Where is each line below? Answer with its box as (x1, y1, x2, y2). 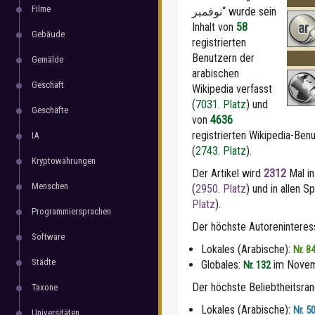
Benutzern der (192, 51, 255, 65)
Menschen (32, 181, 68, 191)
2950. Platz (195, 182, 246, 195)
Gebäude (32, 29, 65, 39)
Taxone (32, 282, 58, 292)
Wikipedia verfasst (192, 82, 272, 96)
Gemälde (32, 54, 63, 65)
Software (32, 231, 65, 242)
